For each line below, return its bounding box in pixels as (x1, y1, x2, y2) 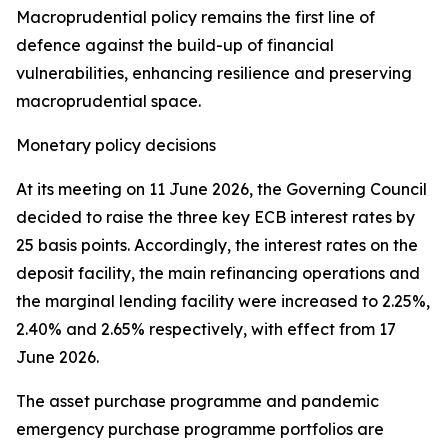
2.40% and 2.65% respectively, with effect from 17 (16, 319, 396, 339)
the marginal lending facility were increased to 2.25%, (16, 291, 430, 311)
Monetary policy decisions (16, 135, 216, 155)
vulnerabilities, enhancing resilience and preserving (16, 63, 412, 83)
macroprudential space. (16, 91, 201, 111)
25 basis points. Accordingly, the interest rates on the (16, 235, 418, 255)
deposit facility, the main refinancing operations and (16, 263, 420, 283)
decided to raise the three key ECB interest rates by (16, 207, 415, 227)
